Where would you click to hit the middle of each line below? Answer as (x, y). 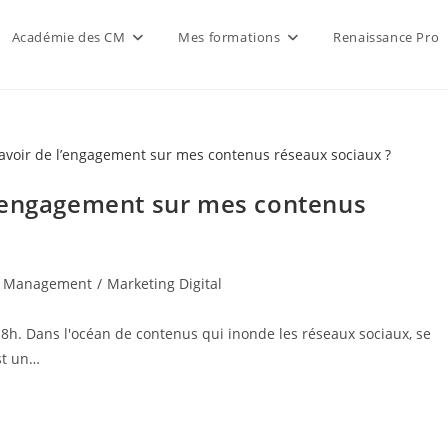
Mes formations (229, 37)
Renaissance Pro (386, 37)
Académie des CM (68, 37)
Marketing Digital (164, 283)
